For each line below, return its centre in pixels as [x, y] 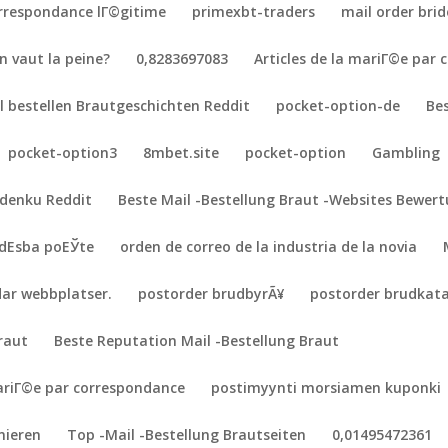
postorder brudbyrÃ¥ [211, 293]
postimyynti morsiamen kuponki [326, 387]
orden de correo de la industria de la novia [269, 246]
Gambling [406, 152]
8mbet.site [181, 152]
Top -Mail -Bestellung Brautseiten [187, 434]
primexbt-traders [254, 11]
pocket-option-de [338, 105]
